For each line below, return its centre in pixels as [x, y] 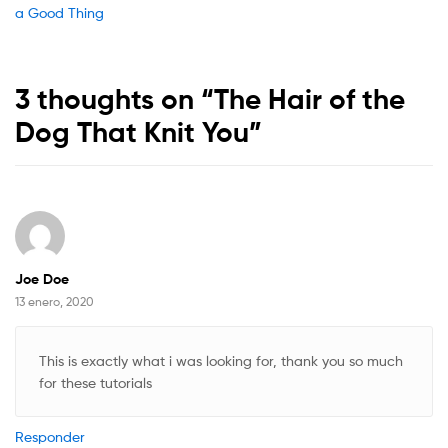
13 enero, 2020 [54, 301]
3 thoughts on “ [114, 99]
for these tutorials [95, 382]
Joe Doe [42, 278]
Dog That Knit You [132, 132]
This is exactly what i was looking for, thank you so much [220, 360]
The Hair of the [309, 99]
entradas [73, 59]
